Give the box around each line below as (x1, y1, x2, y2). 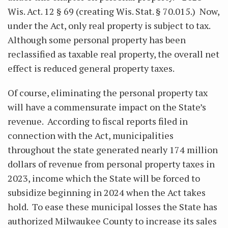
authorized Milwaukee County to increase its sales (8, 215, 217, 227)
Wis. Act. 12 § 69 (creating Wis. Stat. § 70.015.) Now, (8, 5, 219, 17)
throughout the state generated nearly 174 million (8, 144, 218, 156)
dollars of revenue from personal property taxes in (8, 158, 215, 170)
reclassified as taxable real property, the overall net (8, 48, 219, 60)
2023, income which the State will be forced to (8, 172, 200, 184)
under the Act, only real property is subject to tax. (8, 19, 212, 32)
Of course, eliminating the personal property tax (8, 87, 208, 99)
